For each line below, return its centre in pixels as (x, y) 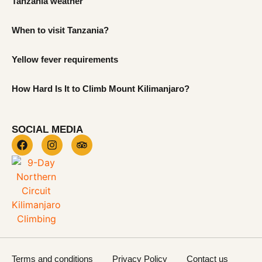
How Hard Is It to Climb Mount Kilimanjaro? (101, 88)
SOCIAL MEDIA (47, 129)
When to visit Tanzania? (60, 30)
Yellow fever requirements (65, 59)
